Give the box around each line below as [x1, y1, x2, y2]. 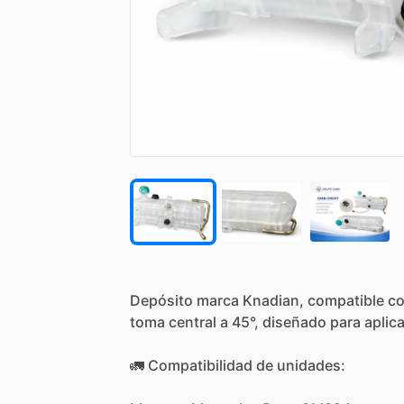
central [169, 312, 216, 331]
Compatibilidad [148, 355, 252, 374]
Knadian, [243, 290, 304, 309]
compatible [308, 290, 384, 309]
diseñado [262, 312, 326, 331]
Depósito [130, 290, 193, 309]
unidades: [277, 355, 345, 374]
